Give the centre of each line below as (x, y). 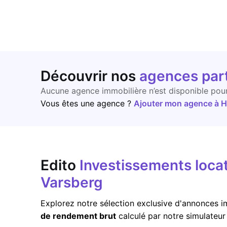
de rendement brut (78, 216)
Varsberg (72, 182)
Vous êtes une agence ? (87, 103)
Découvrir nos (90, 76)
